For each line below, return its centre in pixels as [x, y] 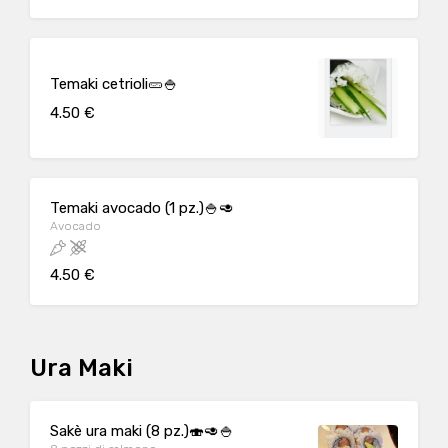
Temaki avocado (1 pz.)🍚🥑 [142, 208]
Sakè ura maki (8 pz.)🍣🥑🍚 [142, 431]
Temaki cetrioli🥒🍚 [114, 83]
